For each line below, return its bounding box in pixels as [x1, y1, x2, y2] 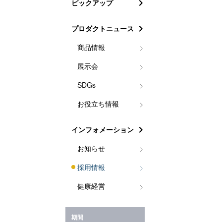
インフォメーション [71, 124, 134, 134]
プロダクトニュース [71, 23, 134, 33]
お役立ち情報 [77, 98, 119, 109]
